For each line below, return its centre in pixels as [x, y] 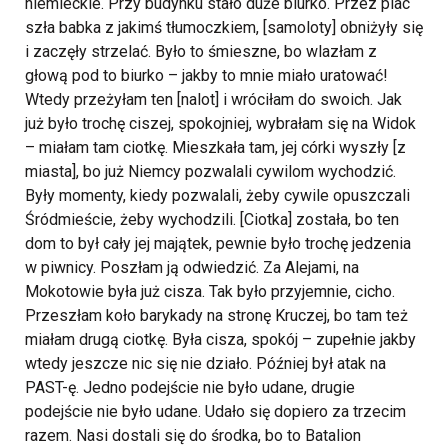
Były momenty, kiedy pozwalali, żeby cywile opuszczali [217, 196]
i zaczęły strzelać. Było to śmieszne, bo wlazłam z [201, 52]
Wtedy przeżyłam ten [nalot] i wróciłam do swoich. [201, 100]
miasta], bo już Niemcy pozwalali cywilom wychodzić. [210, 172]
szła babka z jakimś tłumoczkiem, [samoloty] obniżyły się [224, 28]
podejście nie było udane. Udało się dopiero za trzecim [215, 412]
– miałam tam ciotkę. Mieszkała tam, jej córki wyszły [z [215, 148]
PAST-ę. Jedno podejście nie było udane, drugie [190, 388]
